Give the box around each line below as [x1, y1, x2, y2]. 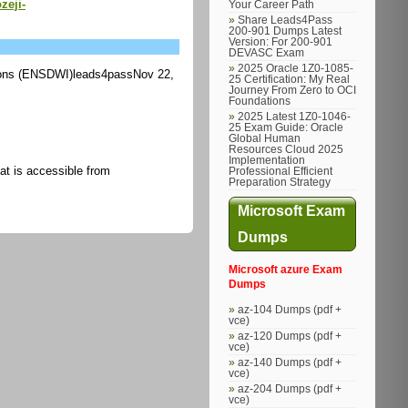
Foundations [229, 96, 291, 107]
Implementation [229, 155, 305, 166]
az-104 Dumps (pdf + [238, 303, 342, 315]
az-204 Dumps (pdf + [238, 382, 342, 394]
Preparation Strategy [229, 177, 331, 188]
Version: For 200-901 [229, 36, 332, 47]
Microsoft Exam [238, 202, 345, 219]
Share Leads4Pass [238, 15, 332, 25]
